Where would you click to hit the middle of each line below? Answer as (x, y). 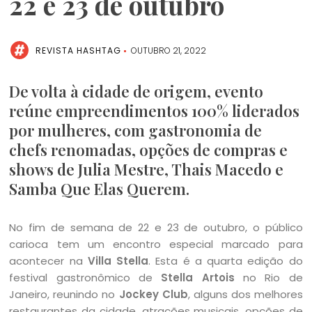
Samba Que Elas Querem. (100, 189)
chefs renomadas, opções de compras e (149, 150)
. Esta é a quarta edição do (226, 261)
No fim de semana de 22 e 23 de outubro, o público (156, 227)
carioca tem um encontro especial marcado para (156, 244)
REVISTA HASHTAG (79, 50)
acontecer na (48, 261)
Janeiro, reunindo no (64, 294)
